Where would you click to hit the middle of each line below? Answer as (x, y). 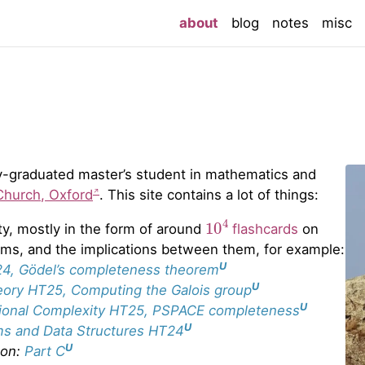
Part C (45, 352)
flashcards (263, 229)
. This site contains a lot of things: (209, 195)
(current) (248, 22)
